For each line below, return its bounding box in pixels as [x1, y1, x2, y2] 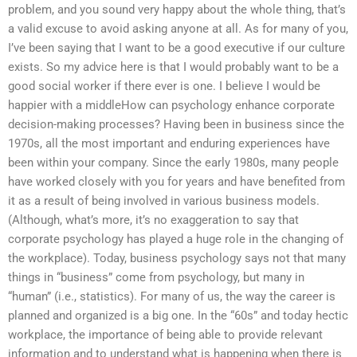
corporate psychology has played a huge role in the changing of [8, 232, 343, 247]
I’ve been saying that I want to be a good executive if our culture [8, 41, 345, 56]
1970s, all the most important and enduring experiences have [8, 136, 330, 151]
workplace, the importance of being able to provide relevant [8, 328, 323, 343]
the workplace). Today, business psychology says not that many [8, 251, 346, 266]
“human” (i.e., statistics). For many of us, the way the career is [8, 289, 335, 304]
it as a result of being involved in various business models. [8, 194, 320, 209]
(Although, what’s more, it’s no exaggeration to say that [8, 213, 299, 228]
